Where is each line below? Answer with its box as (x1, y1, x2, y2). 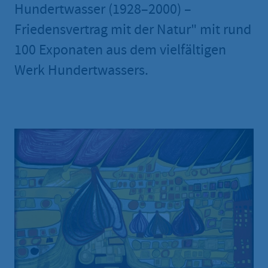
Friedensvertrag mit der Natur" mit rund (14, 20, 251, 39)
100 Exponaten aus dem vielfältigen (14, 41, 226, 59)
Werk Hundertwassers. (14, 61, 148, 80)
